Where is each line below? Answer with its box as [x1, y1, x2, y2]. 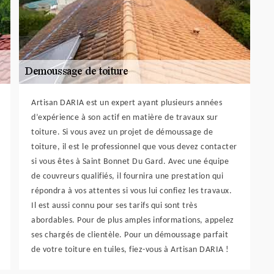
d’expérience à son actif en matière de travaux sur [31, 113, 218, 122]
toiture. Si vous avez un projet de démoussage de [31, 127, 213, 137]
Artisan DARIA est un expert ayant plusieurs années [31, 98, 222, 108]
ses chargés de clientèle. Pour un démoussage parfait [31, 230, 228, 240]
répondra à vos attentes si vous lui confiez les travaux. [31, 186, 232, 196]
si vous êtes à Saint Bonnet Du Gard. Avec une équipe [31, 157, 229, 166]
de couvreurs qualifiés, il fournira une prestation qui [31, 171, 223, 181]
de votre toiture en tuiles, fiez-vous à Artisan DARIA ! [31, 245, 229, 254]
